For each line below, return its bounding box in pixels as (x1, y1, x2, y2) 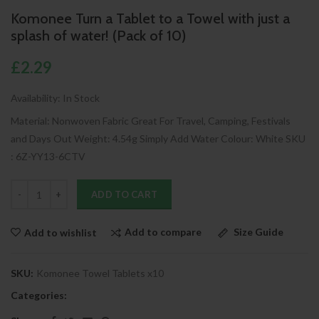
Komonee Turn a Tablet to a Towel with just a (11, 10, 290, 28)
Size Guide (234, 226, 283, 239)
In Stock (63, 92, 100, 105)
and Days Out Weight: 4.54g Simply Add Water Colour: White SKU (11, 132, 305, 145)
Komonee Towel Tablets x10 (36, 266, 164, 279)
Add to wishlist (24, 226, 97, 239)
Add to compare (125, 226, 202, 239)
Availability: (11, 92, 63, 105)
